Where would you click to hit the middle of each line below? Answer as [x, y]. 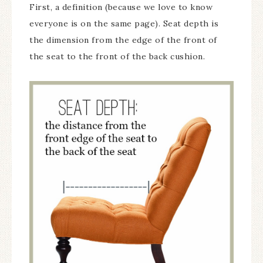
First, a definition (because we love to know [121, 7]
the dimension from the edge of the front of [123, 40]
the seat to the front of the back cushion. [117, 56]
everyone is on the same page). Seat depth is [124, 23]
